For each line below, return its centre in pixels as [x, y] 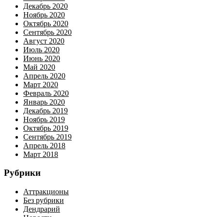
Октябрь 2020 [46, 23]
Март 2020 [41, 84]
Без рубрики [44, 201]
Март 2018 [41, 154]
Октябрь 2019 [46, 128]
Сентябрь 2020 [47, 32]
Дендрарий [42, 209]
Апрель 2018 [44, 145]
